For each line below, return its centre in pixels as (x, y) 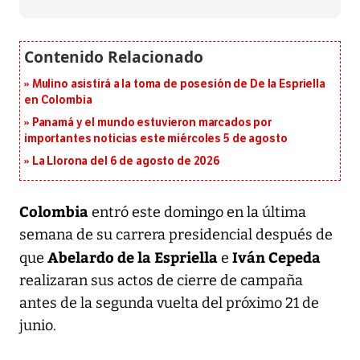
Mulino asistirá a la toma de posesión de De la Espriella (178, 84)
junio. (38, 325)
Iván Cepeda (276, 256)
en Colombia (58, 100)
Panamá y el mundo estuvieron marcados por (152, 122)
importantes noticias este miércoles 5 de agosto (156, 138)
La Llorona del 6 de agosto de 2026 (126, 161)
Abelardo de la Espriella (134, 256)
